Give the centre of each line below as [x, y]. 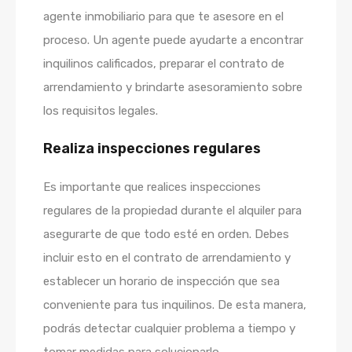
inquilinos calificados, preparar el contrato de [164, 64]
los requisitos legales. [101, 111]
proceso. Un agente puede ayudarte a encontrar [173, 40]
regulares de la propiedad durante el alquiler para [172, 211]
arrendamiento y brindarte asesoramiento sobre [173, 87]
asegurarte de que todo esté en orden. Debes [166, 234]
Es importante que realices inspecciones [152, 187]
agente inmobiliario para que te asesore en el [163, 16]
